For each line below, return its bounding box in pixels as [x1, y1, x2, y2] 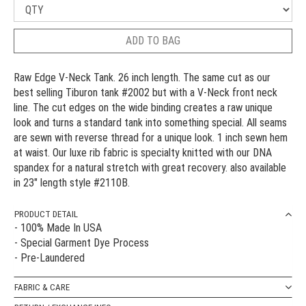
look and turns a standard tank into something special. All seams [14, 116, 287, 129]
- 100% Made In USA [14, 221, 102, 234]
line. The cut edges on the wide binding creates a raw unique [14, 101, 273, 114]
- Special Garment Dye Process [14, 236, 149, 249]
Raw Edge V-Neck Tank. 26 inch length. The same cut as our [14, 71, 270, 84]
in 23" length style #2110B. [14, 176, 130, 189]
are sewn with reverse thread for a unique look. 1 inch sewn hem [14, 131, 288, 144]
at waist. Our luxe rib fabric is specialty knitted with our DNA [14, 146, 272, 159]
